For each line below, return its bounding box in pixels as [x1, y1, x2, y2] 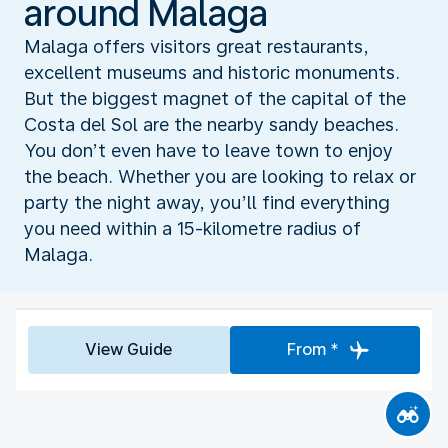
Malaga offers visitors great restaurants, [24, 35, 369, 57]
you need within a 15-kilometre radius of [24, 217, 361, 239]
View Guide [85, 339, 173, 359]
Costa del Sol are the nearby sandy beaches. [24, 113, 399, 135]
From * [286, 339, 339, 359]
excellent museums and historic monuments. [24, 61, 400, 83]
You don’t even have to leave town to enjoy [24, 139, 393, 161]
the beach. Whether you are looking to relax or [24, 165, 416, 187]
